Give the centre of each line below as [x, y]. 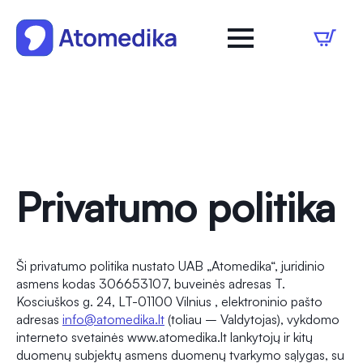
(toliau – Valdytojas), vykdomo [252, 320]
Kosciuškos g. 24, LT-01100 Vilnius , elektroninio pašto [169, 302]
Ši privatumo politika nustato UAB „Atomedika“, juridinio [171, 266]
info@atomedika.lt [113, 320]
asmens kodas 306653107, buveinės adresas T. [151, 284]
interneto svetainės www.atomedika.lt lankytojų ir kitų [164, 337]
